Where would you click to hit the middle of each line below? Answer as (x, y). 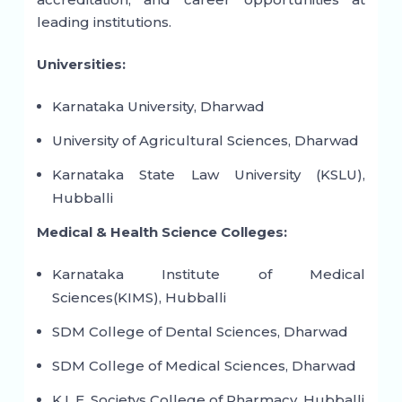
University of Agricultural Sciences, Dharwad (205, 141)
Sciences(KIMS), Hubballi (139, 298)
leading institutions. (104, 22)
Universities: (81, 65)
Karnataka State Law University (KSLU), (209, 175)
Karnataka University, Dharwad (158, 107)
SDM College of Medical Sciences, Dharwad (204, 366)
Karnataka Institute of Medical (209, 275)
